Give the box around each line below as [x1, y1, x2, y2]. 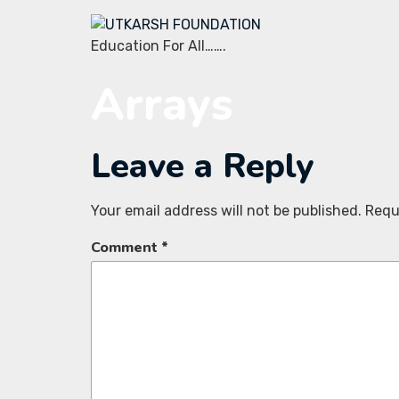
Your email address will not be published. [91, 202, 362, 219]
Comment [91, 238, 161, 258]
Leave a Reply [91, 143, 313, 189]
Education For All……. [91, 37, 226, 54]
